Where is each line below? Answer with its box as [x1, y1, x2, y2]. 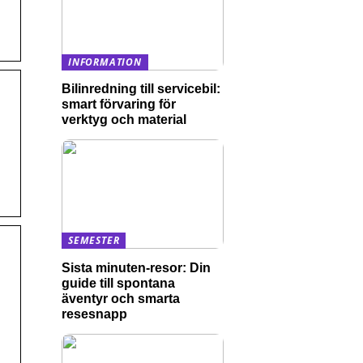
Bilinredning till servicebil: [62, 82, 220, 96]
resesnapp [62, 306, 127, 321]
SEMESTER [68, 233, 120, 247]
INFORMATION [68, 54, 142, 69]
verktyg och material [62, 113, 186, 126]
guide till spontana [62, 275, 175, 290]
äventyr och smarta [62, 291, 180, 305]
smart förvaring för [62, 97, 176, 111]
